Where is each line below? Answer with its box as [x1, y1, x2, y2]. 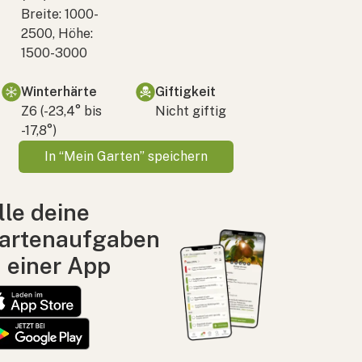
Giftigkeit [155, 83, 216, 99]
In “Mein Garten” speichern [44, 148, 208, 164]
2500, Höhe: [21, 25, 93, 41]
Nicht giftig [155, 103, 226, 119]
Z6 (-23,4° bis [21, 103, 102, 119]
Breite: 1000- [21, 6, 99, 22]
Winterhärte [21, 83, 97, 99]
